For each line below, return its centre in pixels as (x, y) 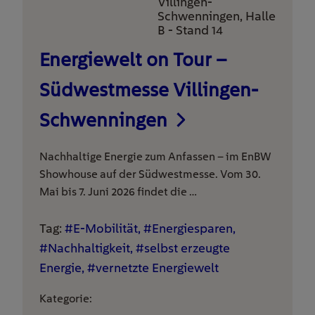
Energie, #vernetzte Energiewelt (129, 268)
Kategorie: (66, 298)
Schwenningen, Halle (217, 16)
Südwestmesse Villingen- (149, 90)
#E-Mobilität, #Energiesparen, (150, 228)
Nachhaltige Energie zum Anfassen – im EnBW (155, 156)
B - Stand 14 (190, 30)
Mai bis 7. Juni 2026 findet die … (118, 192)
